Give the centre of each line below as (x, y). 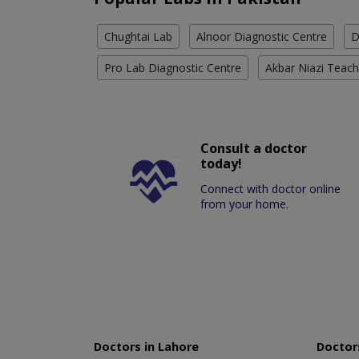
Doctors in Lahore (146, 346)
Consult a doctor (254, 148)
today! (222, 163)
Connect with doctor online (271, 188)
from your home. (245, 204)
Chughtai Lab (138, 36)
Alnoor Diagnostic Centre (262, 36)
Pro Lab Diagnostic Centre (173, 67)
